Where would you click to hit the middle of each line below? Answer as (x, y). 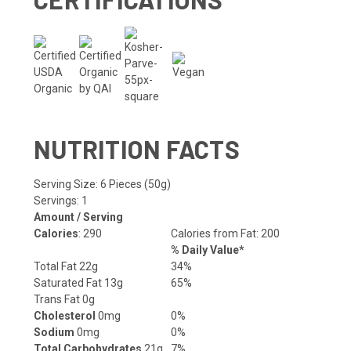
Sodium (54, 333)
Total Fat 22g (66, 267)
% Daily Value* (208, 250)
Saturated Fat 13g (78, 283)
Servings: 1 (61, 201)
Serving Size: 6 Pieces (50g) (102, 185)
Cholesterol (65, 316)
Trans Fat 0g (64, 300)
